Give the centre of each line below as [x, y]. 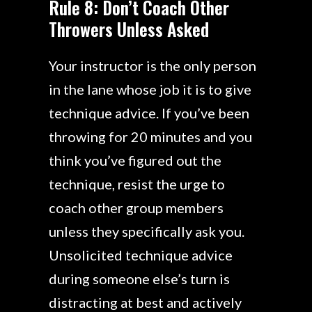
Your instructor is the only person [153, 65]
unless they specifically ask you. [147, 231]
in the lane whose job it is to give [150, 89]
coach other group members [136, 208]
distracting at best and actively [145, 302]
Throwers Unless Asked [129, 29]
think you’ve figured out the [135, 160]
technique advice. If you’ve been [149, 113]
